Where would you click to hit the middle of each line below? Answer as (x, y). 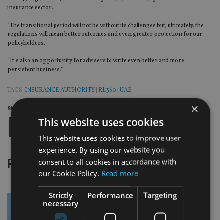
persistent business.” (35, 70)
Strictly (61, 195)
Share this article (30, 109)
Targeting (160, 195)
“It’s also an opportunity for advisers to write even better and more (96, 61)
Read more (119, 173)
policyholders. (26, 43)
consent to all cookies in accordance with (107, 161)
